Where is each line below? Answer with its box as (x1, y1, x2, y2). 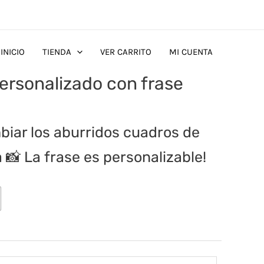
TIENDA (42, 46, 71, 57)
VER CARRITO (100, 46, 151, 57)
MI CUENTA (169, 46, 213, 57)
